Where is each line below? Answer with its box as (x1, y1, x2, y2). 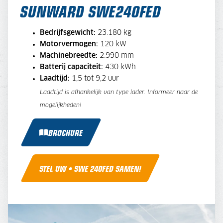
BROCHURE (48, 126, 83, 138)
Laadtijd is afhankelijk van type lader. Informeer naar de (40, 89, 198, 96)
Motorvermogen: (40, 40, 98, 48)
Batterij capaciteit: (40, 63, 105, 71)
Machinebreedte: (40, 52, 98, 59)
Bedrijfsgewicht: (40, 29, 96, 36)
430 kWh (105, 63, 136, 71)
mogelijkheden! (40, 102, 82, 109)
